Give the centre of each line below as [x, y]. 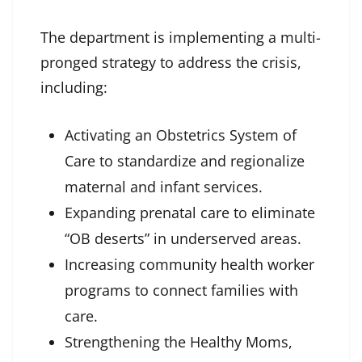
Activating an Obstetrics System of [181, 135]
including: [74, 88]
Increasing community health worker [189, 265]
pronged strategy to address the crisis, [171, 63]
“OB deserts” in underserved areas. [183, 239]
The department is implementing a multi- [181, 38]
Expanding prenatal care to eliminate [190, 213]
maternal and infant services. [164, 187]
